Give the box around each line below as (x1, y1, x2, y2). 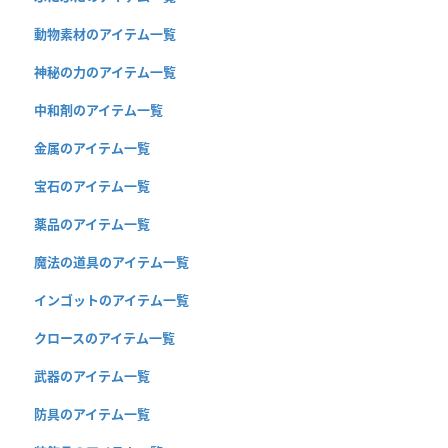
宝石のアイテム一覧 (34, 177, 150, 196)
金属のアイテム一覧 (34, 139, 150, 158)
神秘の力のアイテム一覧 (34, 63, 176, 82)
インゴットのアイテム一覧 (34, 291, 189, 310)
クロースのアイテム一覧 (34, 329, 175, 348)
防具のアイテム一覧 (34, 405, 150, 424)
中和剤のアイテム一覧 (34, 101, 163, 120)
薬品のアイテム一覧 (34, 215, 150, 234)
